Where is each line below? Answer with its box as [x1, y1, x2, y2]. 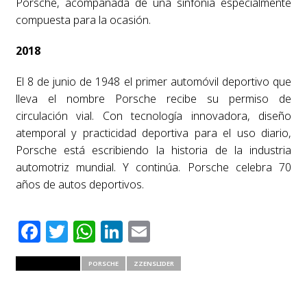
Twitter [67, 216, 145, 246]
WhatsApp [95, 216, 205, 246]
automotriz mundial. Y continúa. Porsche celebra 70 [15, 159, 292, 175]
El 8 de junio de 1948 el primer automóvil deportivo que [15, 73, 292, 89]
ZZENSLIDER [133, 258, 174, 268]
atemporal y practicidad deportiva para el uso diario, [15, 125, 292, 140]
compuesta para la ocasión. [15, 12, 151, 27]
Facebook [40, 216, 143, 246]
